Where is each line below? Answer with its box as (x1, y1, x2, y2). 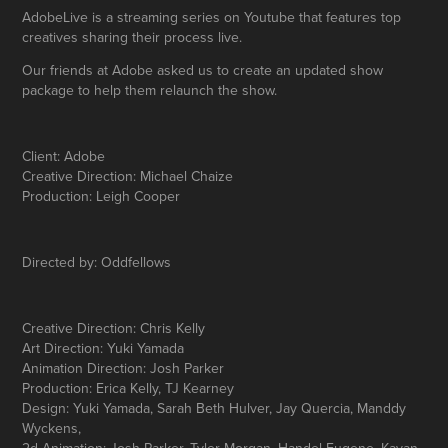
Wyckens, (22, 418, 82, 439)
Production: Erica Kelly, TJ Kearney (22, 378, 235, 399)
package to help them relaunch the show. (22, 80, 278, 101)
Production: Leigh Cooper (22, 186, 181, 207)
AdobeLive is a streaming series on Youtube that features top (22, 7, 402, 28)
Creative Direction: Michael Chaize (22, 166, 234, 187)
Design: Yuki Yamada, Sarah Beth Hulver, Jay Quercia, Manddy (22, 398, 407, 419)
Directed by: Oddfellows (22, 252, 172, 273)
